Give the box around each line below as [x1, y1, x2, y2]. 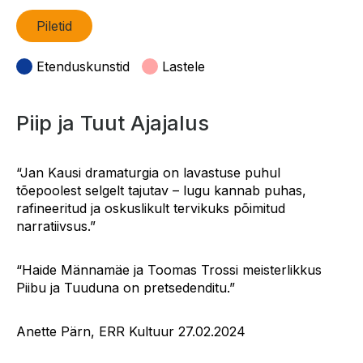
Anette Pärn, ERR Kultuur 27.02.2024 [16, 323, 246, 340]
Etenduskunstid [36, 58, 130, 75]
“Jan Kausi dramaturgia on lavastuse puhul [16, 164, 280, 181]
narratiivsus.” [16, 218, 96, 234]
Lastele [162, 58, 205, 75]
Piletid [36, 18, 72, 34]
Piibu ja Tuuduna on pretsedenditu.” [16, 280, 235, 296]
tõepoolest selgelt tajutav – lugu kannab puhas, [16, 182, 306, 199]
